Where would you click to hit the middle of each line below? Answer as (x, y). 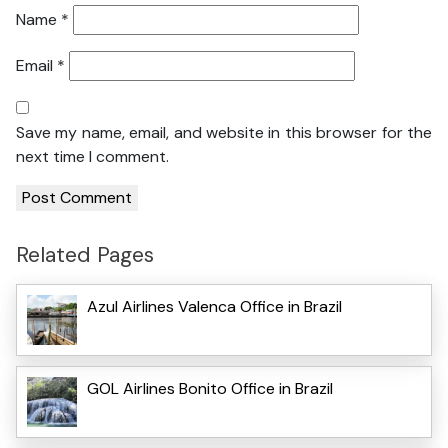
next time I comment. (92, 157)
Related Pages (85, 255)
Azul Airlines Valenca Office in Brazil (214, 306)
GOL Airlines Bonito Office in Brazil (210, 388)
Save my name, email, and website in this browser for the (224, 133)
